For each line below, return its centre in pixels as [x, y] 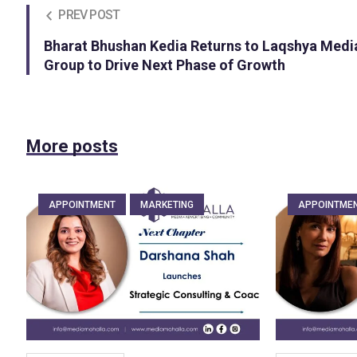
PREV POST [89, 15]
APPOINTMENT [82, 205]
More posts [73, 147]
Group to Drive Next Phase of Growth [165, 65]
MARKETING [167, 205]
